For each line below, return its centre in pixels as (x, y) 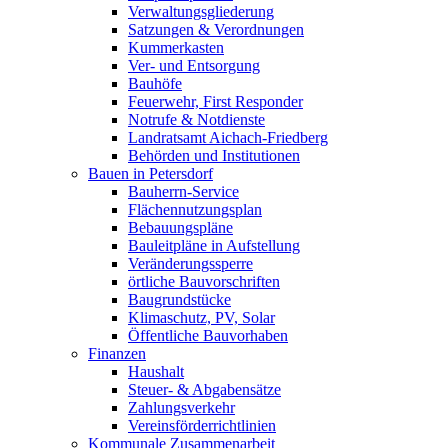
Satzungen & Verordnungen (216, 30)
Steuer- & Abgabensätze (204, 390)
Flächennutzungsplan (195, 210)
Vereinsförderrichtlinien (202, 426)
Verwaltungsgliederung (201, 12)
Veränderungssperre (190, 264)
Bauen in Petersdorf (150, 174)
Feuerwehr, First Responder (215, 102)
